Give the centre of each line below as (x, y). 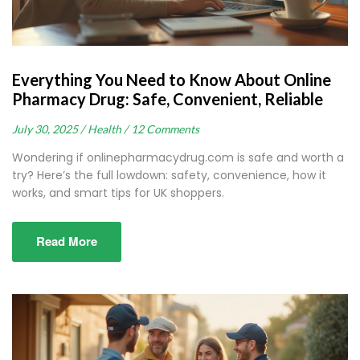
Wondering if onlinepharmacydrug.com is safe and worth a (178, 158)
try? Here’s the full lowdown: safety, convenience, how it (169, 176)
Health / (108, 129)
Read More (67, 241)
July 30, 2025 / (48, 129)
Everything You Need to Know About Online (172, 80)
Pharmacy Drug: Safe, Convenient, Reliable (168, 99)
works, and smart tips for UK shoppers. (118, 193)
